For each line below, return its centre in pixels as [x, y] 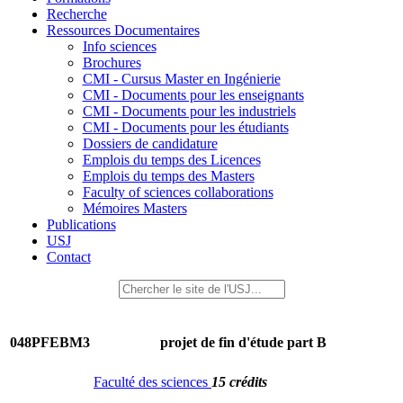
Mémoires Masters [134, 208]
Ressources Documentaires [123, 30]
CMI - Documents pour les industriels [189, 111]
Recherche [76, 14]
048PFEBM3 [50, 342]
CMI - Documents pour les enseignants [193, 95]
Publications [81, 224]
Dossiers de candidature [150, 143]
